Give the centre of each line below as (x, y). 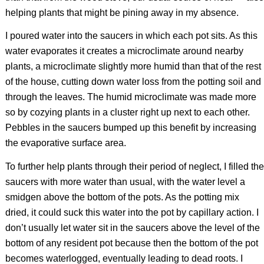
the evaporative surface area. (65, 143)
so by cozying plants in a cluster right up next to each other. (127, 113)
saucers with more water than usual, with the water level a (125, 182)
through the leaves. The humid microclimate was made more (131, 97)
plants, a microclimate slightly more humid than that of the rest (133, 67)
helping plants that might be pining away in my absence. (122, 12)
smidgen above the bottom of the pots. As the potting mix (122, 197)
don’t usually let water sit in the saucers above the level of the (132, 228)
